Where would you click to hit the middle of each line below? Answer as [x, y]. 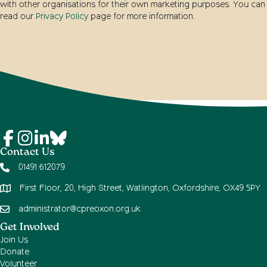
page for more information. [142, 17]
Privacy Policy [62, 17]
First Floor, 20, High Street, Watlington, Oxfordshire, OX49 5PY [140, 189]
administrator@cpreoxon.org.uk [80, 209]
